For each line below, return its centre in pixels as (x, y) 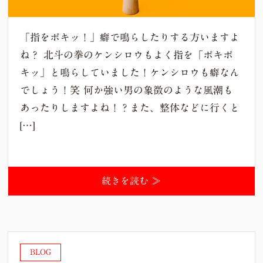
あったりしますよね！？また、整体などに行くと (130, 107)
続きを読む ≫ (131, 181)
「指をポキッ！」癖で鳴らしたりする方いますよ (130, 37)
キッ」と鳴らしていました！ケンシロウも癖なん (130, 72)
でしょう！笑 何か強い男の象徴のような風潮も (127, 90)
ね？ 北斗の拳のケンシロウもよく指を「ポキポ (127, 55)
